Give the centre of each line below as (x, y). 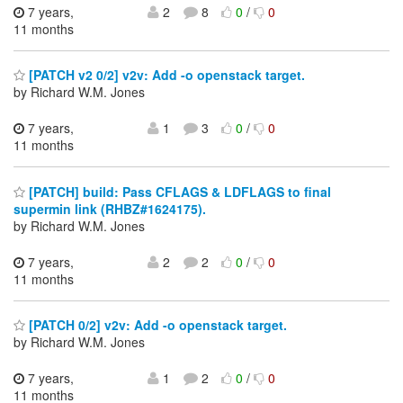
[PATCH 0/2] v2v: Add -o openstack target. (156, 325)
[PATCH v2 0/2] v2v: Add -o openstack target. (165, 75)
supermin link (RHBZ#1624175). (110, 208)
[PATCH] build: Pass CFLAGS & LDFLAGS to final (178, 191)
